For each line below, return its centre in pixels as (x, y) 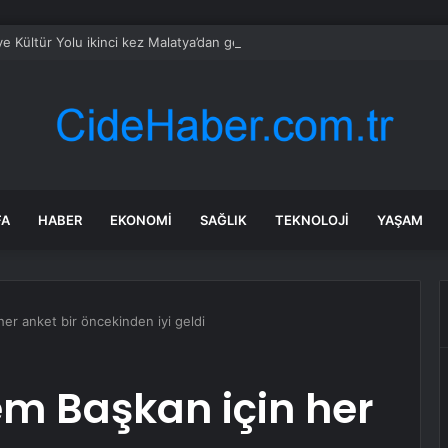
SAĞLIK (223, 220)
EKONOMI (141, 220)
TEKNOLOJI (312, 220)
